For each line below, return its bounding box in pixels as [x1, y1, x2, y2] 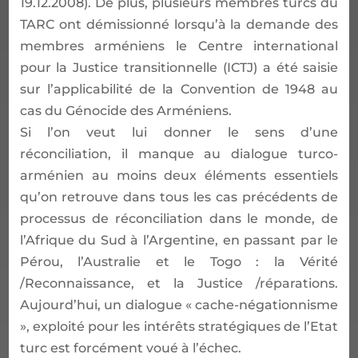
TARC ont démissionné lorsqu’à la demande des [19, 16, 339, 32]
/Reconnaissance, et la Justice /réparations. [19, 275, 339, 291]
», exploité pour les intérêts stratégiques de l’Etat [19, 318, 339, 334]
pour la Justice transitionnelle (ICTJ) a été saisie [19, 59, 339, 75]
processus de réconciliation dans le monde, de [19, 210, 339, 226]
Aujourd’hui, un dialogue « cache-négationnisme [19, 296, 339, 312]
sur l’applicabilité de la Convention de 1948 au [19, 81, 339, 97]
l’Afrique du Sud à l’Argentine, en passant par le [19, 232, 339, 248]
